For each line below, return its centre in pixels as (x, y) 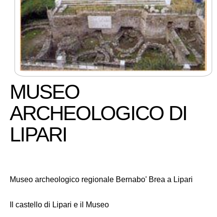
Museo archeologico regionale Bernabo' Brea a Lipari (101, 179)
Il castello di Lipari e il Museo (59, 204)
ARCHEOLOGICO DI (98, 113)
